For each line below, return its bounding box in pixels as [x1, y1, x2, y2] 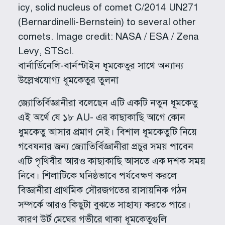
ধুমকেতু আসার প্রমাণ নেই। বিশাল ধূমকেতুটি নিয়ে [18, 126, 197, 138]
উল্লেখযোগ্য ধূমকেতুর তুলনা [18, 74, 119, 86]
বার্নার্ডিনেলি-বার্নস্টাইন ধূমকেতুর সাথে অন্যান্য [18, 59, 183, 71]
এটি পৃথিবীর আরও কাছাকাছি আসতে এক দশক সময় [18, 155, 205, 167]
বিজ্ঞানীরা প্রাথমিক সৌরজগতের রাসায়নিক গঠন [18, 184, 187, 196]
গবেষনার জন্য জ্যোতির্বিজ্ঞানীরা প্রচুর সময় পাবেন [18, 140, 193, 152]
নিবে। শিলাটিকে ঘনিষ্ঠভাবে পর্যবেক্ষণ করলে [18, 169, 177, 181]
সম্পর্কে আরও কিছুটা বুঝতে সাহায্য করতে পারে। [18, 198, 191, 210]
